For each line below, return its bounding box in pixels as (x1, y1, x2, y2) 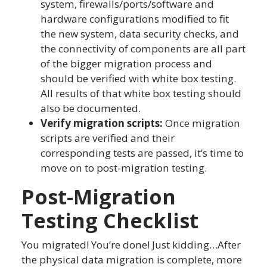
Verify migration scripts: (41, 116, 163, 130)
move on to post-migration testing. (41, 160, 207, 175)
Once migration (163, 116, 240, 130)
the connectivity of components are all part (41, 41, 246, 55)
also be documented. (41, 101, 143, 115)
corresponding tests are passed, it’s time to (41, 145, 244, 160)
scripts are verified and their (41, 131, 175, 145)
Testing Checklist (21, 206, 198, 234)
